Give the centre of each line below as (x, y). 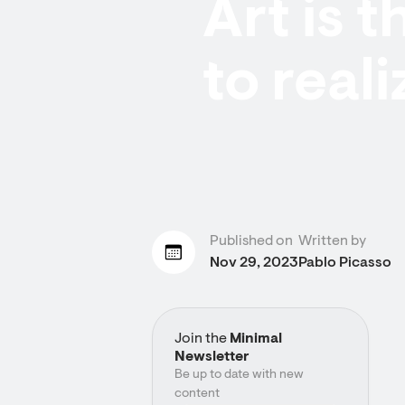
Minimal (254, 339)
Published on (251, 241)
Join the (201, 339)
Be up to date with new (239, 375)
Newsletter (212, 357)
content (197, 394)
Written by (332, 241)
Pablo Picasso (345, 263)
